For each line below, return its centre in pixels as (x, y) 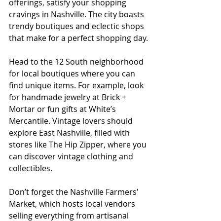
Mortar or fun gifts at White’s (63, 109)
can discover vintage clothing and (72, 157)
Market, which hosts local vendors (73, 204)
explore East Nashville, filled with (70, 133)
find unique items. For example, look (77, 86)
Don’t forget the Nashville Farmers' (75, 192)
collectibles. (31, 168)
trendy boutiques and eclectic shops (77, 26)
